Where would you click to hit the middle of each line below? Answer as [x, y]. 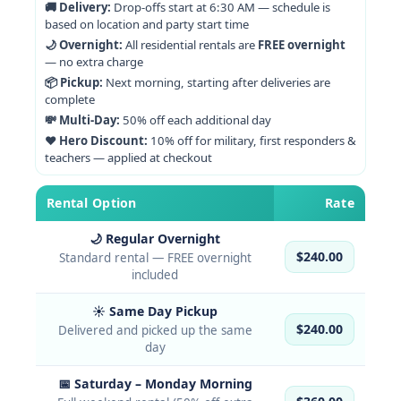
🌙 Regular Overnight [155, 239]
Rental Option [92, 203]
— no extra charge [94, 62]
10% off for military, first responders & [252, 141]
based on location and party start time [147, 24]
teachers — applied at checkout [128, 158]
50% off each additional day [196, 120]
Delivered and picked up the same [155, 330]
